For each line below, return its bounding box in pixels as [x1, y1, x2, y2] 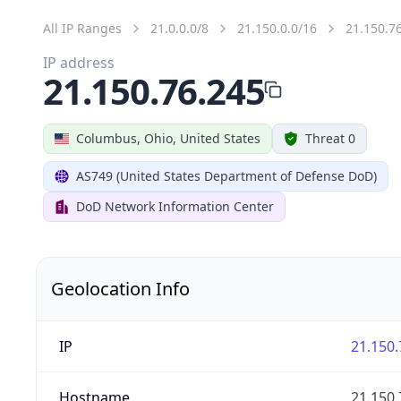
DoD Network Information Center [76, 197, 274, 215]
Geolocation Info [51, 276, 190, 301]
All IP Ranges [43, 19, 122, 37]
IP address [43, 52, 115, 73]
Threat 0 [305, 129, 355, 147]
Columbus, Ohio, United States [76, 129, 260, 147]
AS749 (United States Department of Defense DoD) [76, 166, 377, 184]
